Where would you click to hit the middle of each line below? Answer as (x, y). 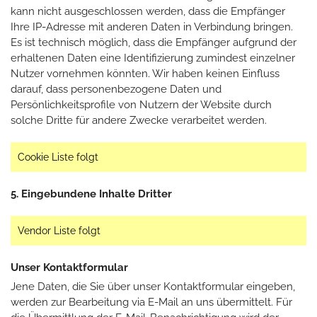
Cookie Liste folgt (58, 157)
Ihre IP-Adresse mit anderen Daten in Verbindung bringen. (152, 27)
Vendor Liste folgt (59, 230)
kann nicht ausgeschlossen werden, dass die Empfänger (148, 11)
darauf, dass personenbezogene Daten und (116, 89)
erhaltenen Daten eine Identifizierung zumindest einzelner (153, 58)
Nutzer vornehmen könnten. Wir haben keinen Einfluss (145, 73)
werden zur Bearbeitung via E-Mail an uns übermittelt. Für (151, 302)
